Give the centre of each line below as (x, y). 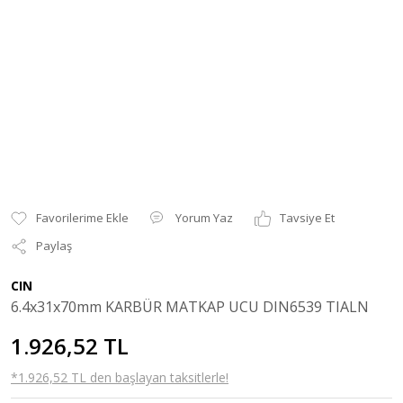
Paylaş (54, 246)
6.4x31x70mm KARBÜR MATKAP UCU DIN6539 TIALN (190, 307)
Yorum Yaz (204, 218)
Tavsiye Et (307, 218)
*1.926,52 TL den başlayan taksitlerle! (120, 377)
